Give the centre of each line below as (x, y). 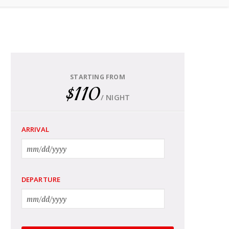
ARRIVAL (35, 130)
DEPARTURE (41, 180)
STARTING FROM (98, 77)
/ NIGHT (115, 97)
